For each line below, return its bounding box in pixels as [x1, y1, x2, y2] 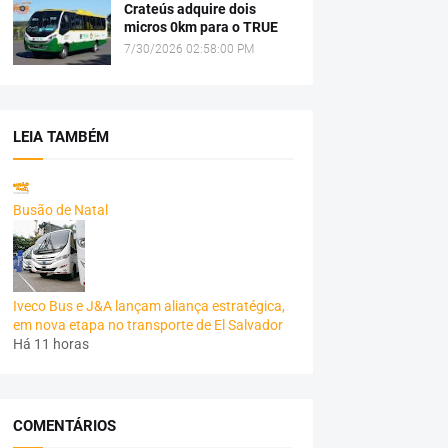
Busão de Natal [12, 202, 108, 218]
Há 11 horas [12, 336, 89, 352]
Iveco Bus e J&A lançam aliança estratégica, [12, 298, 285, 314]
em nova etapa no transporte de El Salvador [12, 317, 283, 333]
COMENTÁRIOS [12, 417, 116, 435]
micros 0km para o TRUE [123, 19, 278, 35]
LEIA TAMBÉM [12, 128, 109, 146]
